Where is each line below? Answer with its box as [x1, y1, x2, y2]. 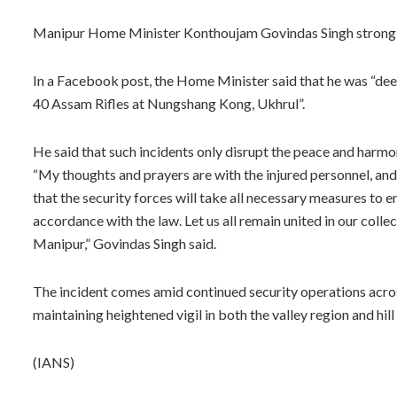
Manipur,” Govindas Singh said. [33, 234, 216, 252]
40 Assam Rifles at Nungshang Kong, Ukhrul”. [33, 94, 305, 112]
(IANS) [33, 353, 74, 370]
